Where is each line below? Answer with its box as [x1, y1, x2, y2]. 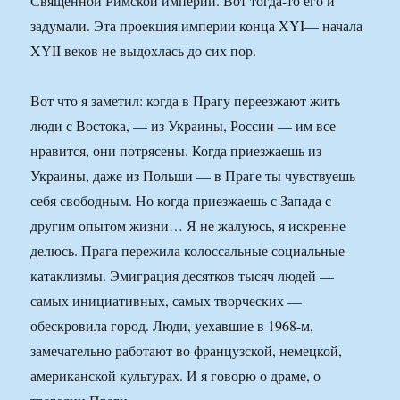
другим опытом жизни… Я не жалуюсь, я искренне [30, 216, 346, 236]
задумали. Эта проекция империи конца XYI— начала [30, 16, 363, 36]
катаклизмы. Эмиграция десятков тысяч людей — [30, 266, 335, 286]
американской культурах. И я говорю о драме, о [30, 366, 321, 386]
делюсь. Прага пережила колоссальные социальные [30, 241, 346, 261]
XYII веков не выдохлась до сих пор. [30, 41, 257, 61]
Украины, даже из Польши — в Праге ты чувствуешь [30, 166, 356, 186]
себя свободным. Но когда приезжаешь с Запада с [30, 191, 332, 211]
